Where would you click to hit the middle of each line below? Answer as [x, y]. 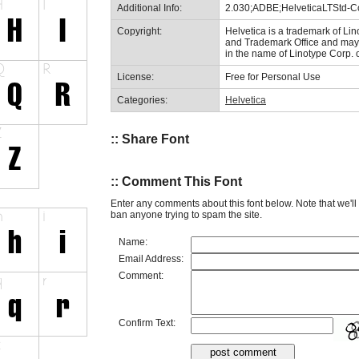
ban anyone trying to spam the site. [186, 214]
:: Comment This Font [176, 182]
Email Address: [151, 258]
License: [135, 77]
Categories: [142, 100]
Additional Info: [149, 8]
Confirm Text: [147, 323]
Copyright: [139, 31]
